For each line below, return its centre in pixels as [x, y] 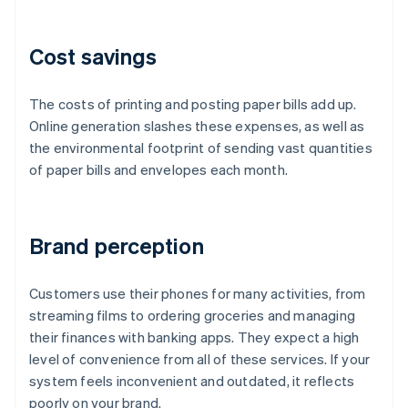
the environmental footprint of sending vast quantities [201, 148]
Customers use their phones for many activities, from [198, 294]
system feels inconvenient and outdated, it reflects [192, 381]
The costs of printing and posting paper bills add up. [193, 104]
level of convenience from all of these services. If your [200, 359]
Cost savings [93, 56]
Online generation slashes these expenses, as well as [197, 126]
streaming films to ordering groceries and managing [193, 316]
